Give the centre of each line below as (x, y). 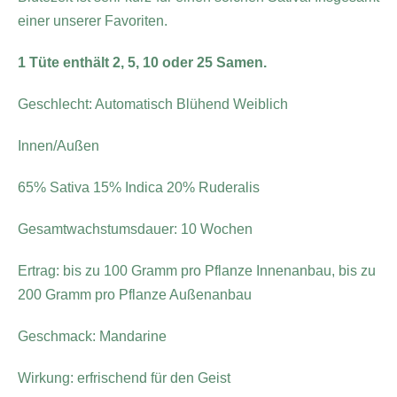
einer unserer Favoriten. (93, 20)
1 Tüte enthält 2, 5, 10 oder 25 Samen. (142, 62)
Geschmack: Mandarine (92, 336)
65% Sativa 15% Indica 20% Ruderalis (139, 187)
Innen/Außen (58, 145)
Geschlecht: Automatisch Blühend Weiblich (153, 104)
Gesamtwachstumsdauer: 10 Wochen (135, 229)
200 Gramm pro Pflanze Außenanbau (135, 294)
